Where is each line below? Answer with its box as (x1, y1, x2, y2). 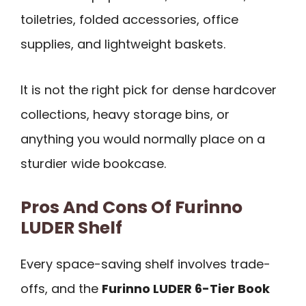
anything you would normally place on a (20, 130, 265, 148)
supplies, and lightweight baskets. (20, 36, 225, 53)
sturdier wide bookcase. (20, 154, 166, 172)
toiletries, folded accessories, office (20, 11, 238, 29)
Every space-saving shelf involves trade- (20, 255, 270, 273)
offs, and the (20, 279, 102, 297)
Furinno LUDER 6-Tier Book (102, 279, 270, 297)
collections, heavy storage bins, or (20, 105, 229, 123)
